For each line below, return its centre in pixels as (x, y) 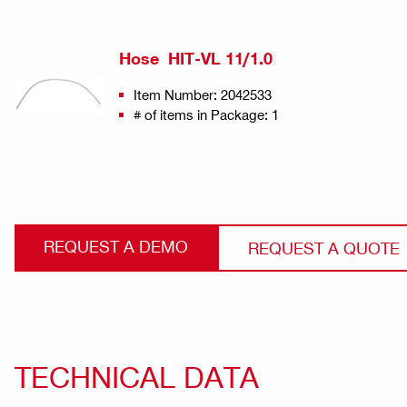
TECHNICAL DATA (137, 377)
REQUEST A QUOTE (324, 248)
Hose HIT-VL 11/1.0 (196, 59)
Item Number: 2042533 (203, 95)
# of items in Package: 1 (206, 115)
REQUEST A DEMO (116, 246)
